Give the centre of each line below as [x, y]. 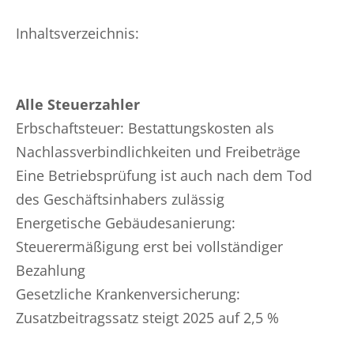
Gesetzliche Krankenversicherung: [128, 294]
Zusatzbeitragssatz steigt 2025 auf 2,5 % [147, 318]
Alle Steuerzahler [78, 104]
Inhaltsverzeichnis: [77, 33]
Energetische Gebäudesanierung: [126, 223]
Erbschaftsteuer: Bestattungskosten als [145, 128]
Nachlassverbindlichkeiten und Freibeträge [158, 152]
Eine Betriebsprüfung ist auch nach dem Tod [164, 175]
